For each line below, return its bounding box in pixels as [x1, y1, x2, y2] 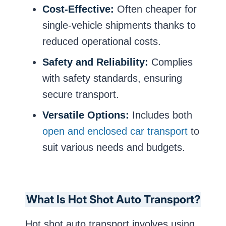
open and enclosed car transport [42, 125, 188, 137]
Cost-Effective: [42, 4, 117, 15]
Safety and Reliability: [42, 56, 148, 68]
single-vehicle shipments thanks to [42, 20, 196, 31]
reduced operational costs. [42, 36, 161, 47]
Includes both [129, 109, 192, 121]
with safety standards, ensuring [42, 73, 182, 84]
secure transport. [42, 89, 119, 100]
